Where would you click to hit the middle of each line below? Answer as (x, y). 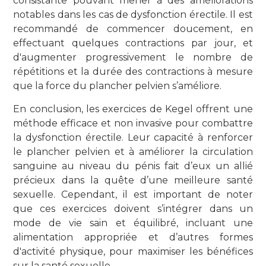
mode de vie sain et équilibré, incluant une (133, 223)
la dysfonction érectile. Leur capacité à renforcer (133, 137)
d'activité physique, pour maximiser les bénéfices (133, 251)
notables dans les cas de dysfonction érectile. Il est (133, 14)
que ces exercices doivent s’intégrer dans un (133, 208)
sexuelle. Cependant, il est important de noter (133, 194)
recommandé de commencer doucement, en (133, 28)
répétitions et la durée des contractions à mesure (133, 71)
